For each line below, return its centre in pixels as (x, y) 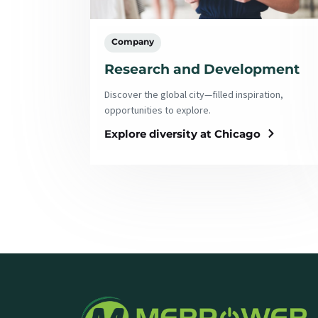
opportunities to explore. (158, 110)
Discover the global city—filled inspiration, (194, 94)
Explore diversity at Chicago (182, 133)
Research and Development (202, 70)
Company (133, 42)
